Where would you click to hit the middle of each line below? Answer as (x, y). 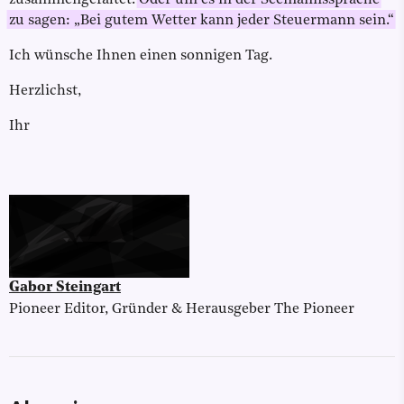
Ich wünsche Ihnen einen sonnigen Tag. (141, 56)
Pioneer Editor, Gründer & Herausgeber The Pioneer (182, 310)
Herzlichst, (45, 92)
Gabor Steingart (65, 288)
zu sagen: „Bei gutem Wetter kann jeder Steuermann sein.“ (202, 21)
